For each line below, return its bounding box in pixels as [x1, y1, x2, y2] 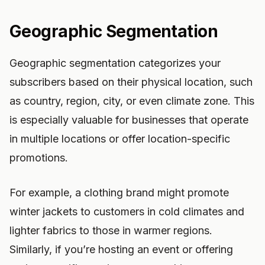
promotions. [9, 151, 68, 164]
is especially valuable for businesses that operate [9, 114, 248, 126]
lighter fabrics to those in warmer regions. [9, 224, 212, 237]
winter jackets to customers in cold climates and [9, 205, 244, 218]
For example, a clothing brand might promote [9, 186, 229, 199]
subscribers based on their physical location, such [9, 76, 253, 88]
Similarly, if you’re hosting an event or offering [9, 243, 233, 256]
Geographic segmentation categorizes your [9, 57, 221, 69]
